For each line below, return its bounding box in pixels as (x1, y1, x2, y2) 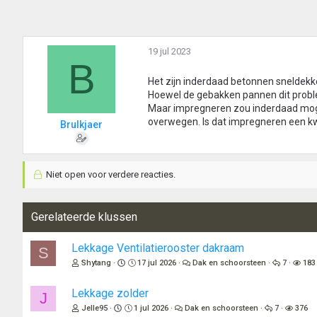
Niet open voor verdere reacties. (43, 169, 175, 180)
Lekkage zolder (71, 287, 149, 301)
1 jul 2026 (134, 304, 169, 313)
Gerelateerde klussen (31, 210, 137, 224)
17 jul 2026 (137, 258, 177, 268)
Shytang (81, 258, 111, 268)
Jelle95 (81, 304, 108, 313)
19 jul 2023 (148, 46, 191, 57)
